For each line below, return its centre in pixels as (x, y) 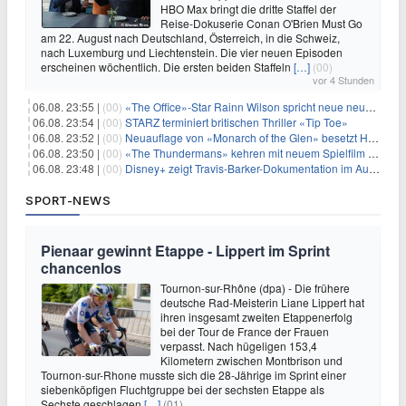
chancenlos (81, 268)
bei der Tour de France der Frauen (245, 331)
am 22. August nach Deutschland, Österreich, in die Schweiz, (190, 38)
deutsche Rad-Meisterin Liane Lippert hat (262, 302)
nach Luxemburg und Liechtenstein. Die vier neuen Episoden (192, 52)
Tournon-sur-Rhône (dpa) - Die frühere (255, 288)
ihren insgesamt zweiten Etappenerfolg (256, 317)
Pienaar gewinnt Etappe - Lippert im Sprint (185, 251)
